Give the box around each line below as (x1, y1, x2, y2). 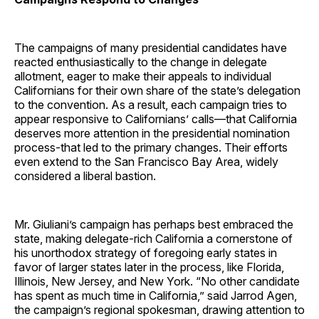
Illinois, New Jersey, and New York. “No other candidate (14, 273, 300, 288)
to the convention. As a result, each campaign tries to (14, 97, 287, 112)
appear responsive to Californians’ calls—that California (14, 111, 297, 126)
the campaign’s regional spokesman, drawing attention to (14, 302, 305, 317)
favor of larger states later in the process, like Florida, (14, 259, 284, 274)
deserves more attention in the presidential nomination (14, 125, 290, 140)
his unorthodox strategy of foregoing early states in (14, 245, 277, 260)
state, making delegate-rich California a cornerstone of (14, 231, 293, 246)
